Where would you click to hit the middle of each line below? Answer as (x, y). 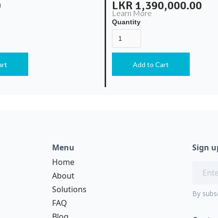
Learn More (132, 13)
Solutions (69, 189)
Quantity (126, 22)
